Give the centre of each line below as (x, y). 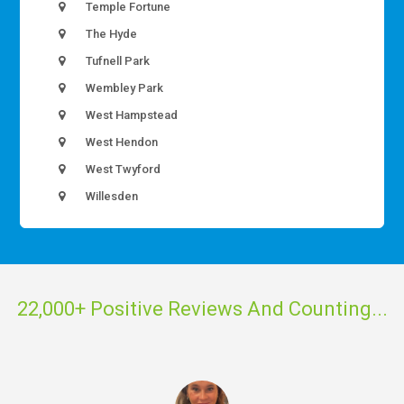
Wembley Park (124, 88)
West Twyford (122, 170)
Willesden (111, 197)
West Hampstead (131, 115)
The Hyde (110, 34)
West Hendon (121, 142)
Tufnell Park (117, 61)
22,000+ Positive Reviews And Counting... (202, 308)
